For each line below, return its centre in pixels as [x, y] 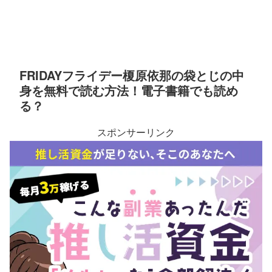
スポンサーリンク [136, 132]
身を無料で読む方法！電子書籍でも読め [129, 90]
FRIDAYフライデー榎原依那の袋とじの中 [132, 75]
